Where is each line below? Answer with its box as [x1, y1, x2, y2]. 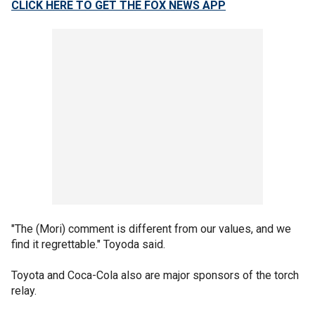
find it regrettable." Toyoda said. [11, 238, 168, 252]
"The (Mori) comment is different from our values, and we [11, 222, 291, 236]
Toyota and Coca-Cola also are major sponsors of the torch [11, 269, 299, 283]
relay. [11, 284, 39, 298]
